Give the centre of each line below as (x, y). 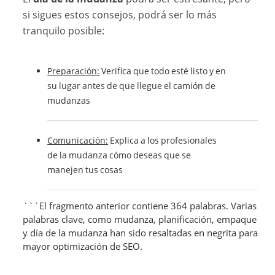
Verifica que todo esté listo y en (163, 71)
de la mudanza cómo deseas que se (119, 155)
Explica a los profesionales (163, 141)
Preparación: (74, 71)
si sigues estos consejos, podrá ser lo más (120, 15)
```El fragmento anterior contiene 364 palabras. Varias (140, 206)
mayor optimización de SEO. (83, 246)
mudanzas (69, 101)
